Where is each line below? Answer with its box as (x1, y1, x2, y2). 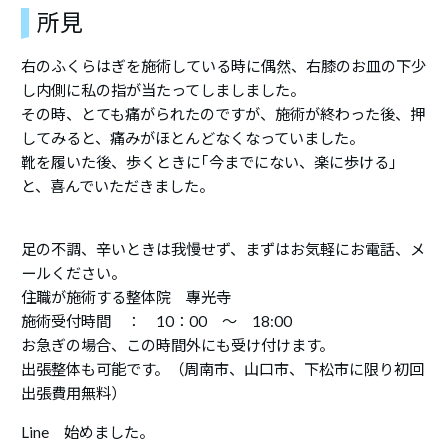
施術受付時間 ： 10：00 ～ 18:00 (21, 312, 293, 330)
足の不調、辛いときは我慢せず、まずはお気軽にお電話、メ (21, 240, 426, 258)
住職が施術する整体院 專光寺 (21, 288, 232, 306)
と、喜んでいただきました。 (21, 177, 215, 195)
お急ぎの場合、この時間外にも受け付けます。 (21, 336, 335, 354)
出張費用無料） (21, 384, 127, 402)
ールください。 (21, 264, 127, 282)
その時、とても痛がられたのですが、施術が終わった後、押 (21, 105, 426, 123)
